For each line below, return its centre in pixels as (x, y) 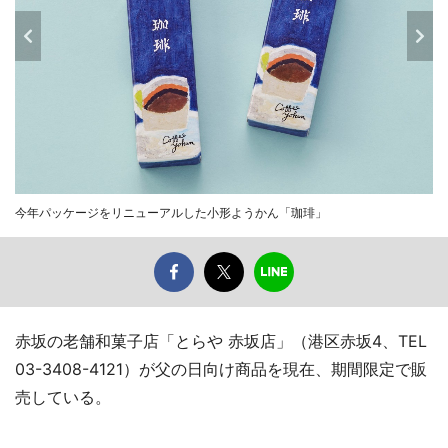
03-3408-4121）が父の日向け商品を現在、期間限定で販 (221, 369)
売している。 (63, 397)
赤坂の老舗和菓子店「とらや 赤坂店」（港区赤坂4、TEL (221, 341)
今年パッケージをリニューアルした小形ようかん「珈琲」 (171, 213)
